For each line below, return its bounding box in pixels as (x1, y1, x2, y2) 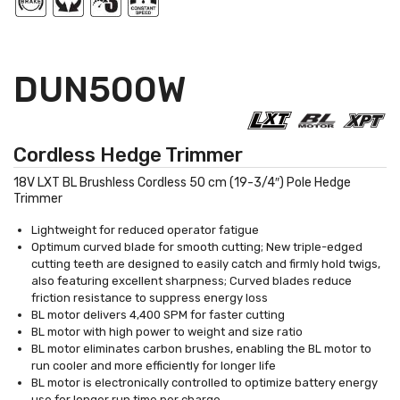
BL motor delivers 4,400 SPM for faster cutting (31, 308, 285, 322)
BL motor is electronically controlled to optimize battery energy (31, 376, 378, 390)
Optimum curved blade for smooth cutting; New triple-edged (31, 240, 362, 254)
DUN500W (13, 68, 187, 111)
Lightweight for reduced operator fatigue (31, 223, 259, 237)
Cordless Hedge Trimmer (13, 143, 243, 168)
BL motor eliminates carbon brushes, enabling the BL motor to (31, 342, 371, 356)
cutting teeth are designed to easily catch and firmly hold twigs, (31, 257, 380, 271)
